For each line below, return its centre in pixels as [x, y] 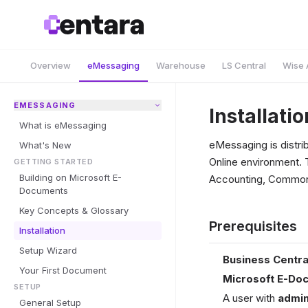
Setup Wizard [48, 250]
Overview [51, 65]
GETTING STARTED [54, 162]
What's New [45, 145]
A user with [250, 298]
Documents [44, 190]
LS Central [244, 65]
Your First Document [63, 270]
